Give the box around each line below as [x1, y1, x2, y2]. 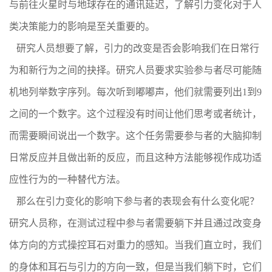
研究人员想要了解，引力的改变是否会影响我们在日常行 [9, 43, 259, 53]
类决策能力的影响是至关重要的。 [9, 21, 155, 32]
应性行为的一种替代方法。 [9, 174, 126, 185]
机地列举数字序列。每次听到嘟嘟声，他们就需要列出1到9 [9, 87, 262, 97]
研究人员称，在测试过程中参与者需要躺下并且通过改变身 [9, 218, 262, 228]
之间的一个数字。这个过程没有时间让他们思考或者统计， [9, 109, 262, 119]
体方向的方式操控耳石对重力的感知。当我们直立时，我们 [9, 240, 262, 250]
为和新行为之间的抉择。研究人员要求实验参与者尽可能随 [9, 65, 262, 75]
